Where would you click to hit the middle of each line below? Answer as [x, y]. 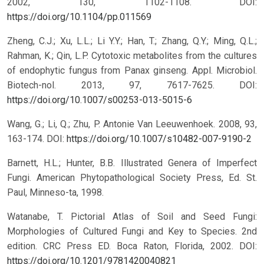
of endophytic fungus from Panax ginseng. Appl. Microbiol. [132, 71]
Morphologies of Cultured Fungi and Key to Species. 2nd [132, 232]
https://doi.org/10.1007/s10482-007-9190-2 [159, 139]
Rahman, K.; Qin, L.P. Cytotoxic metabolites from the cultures [132, 56]
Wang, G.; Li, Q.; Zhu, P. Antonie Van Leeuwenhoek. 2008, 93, [132, 124]
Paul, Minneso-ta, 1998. [55, 193]
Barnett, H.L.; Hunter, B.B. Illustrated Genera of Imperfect [132, 163]
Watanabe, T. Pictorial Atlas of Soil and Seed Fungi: [132, 217]
